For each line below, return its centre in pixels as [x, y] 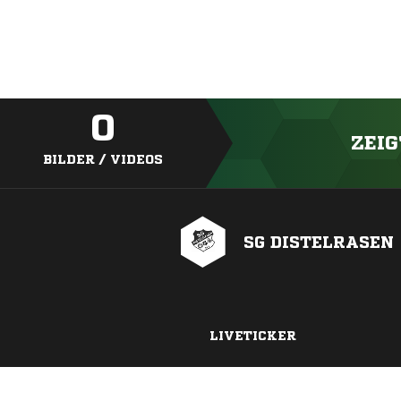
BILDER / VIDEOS [103, 159]
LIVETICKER [252, 336]
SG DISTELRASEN [319, 242]
